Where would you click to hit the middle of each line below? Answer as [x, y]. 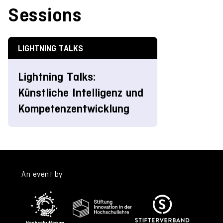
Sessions [45, 15]
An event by [42, 174]
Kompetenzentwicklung [74, 109]
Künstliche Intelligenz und [81, 93]
